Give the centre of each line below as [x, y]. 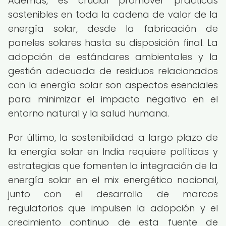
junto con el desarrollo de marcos [113, 194]
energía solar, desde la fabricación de [113, 29]
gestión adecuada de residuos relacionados [113, 71]
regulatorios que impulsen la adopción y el [113, 208]
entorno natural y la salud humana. [89, 113]
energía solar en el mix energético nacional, [113, 180]
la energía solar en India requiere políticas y [113, 152]
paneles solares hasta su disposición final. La [113, 43]
